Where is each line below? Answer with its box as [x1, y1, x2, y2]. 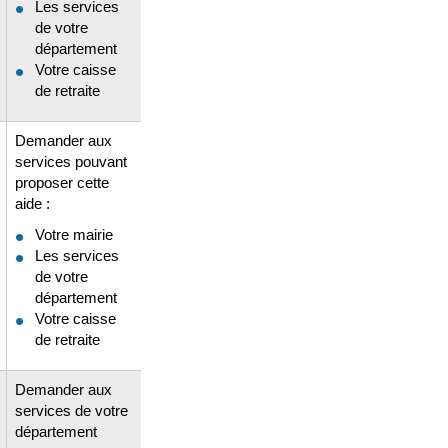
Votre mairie [35, 226, 113, 243]
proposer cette [15, 173, 109, 191]
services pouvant [15, 152, 127, 170]
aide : [15, 194, 50, 212]
